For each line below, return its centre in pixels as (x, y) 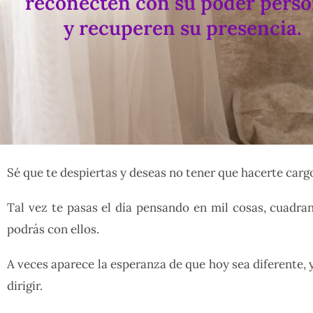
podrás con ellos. (53, 230)
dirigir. (25, 286)
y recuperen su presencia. (183, 28)
